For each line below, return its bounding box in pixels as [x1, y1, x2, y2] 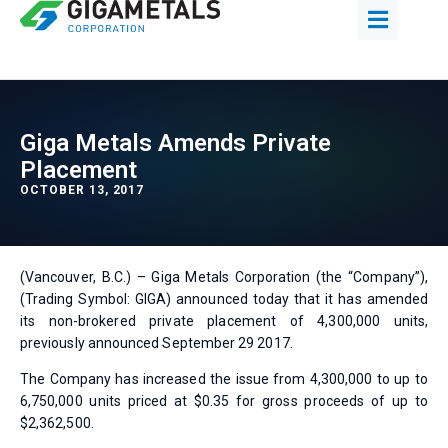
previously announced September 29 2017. [20, 335, 293, 351]
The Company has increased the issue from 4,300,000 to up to [20, 371, 428, 388]
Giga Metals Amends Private [20, 129, 331, 157]
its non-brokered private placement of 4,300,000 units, [20, 313, 428, 329]
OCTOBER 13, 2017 [20, 183, 145, 197]
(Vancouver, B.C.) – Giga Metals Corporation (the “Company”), [20, 269, 428, 285]
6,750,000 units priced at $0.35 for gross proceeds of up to [20, 393, 428, 410]
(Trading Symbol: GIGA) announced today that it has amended [20, 291, 428, 307]
